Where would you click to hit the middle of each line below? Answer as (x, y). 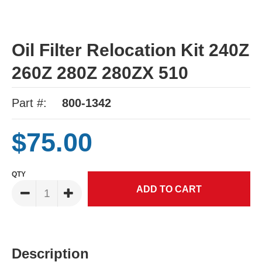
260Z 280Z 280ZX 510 (100, 73)
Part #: (29, 103)
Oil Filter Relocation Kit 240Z (130, 50)
